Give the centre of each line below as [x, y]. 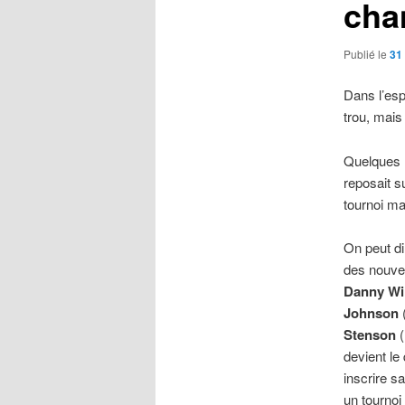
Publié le [366, 53]
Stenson [369, 335]
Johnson [371, 313]
